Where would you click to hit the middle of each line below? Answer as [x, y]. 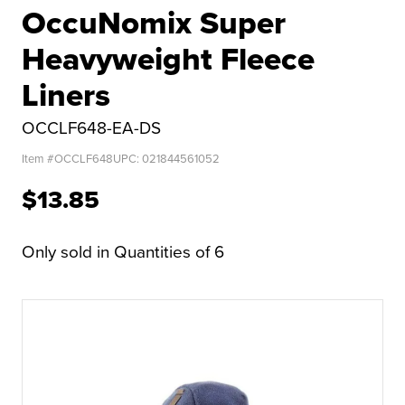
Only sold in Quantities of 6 [123, 252]
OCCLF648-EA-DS [91, 128]
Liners [66, 95]
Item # [38, 159]
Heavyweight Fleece [168, 59]
